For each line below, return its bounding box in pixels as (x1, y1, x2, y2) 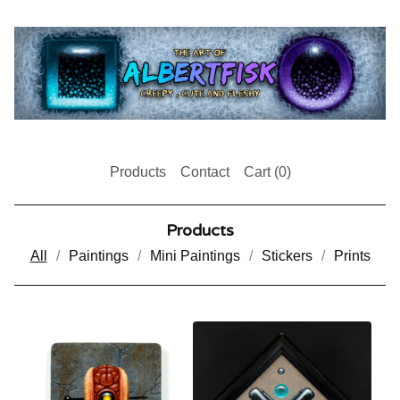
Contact (179, 164, 229, 179)
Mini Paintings (149, 248, 240, 263)
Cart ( (243, 164, 279, 179)
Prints (333, 248, 371, 263)
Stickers (261, 248, 312, 263)
